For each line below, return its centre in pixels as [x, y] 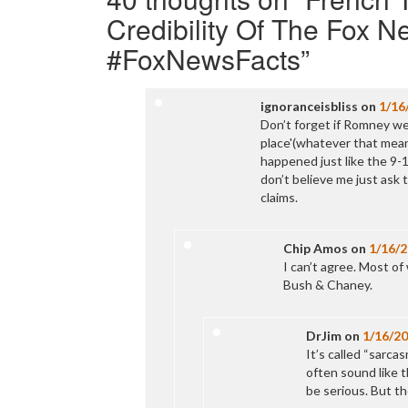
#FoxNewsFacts [204, 59]
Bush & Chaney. [327, 285]
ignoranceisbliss [309, 106]
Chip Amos [315, 248]
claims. [279, 197]
